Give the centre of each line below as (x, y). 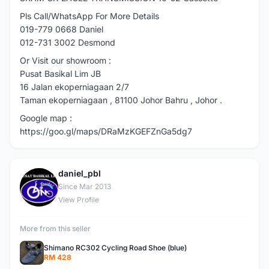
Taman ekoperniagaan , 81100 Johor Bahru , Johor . (121, 100)
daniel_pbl (80, 173)
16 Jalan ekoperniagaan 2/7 (74, 87)
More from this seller (55, 228)
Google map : (47, 118)
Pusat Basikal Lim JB (62, 74)
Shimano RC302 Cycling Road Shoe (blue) (115, 248)
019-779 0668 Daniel (62, 29)
